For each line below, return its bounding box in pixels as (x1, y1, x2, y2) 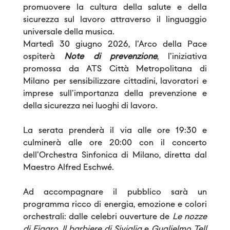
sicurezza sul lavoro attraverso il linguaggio (23, 16, 207, 24)
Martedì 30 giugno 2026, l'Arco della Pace (23, 41, 207, 49)
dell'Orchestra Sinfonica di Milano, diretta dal (23, 151, 207, 160)
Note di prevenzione (64, 53, 157, 61)
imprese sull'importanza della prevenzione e (23, 90, 207, 98)
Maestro (23, 164, 57, 172)
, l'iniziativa (157, 53, 207, 61)
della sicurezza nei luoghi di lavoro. (23, 102, 158, 110)
